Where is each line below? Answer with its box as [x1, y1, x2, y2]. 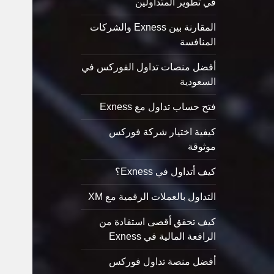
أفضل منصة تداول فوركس [108, 256, 216, 267]
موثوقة [187, 141, 216, 152]
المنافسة [179, 37, 216, 48]
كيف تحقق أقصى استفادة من [98, 217, 216, 228]
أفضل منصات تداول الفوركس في [81, 62, 216, 73]
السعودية [179, 76, 216, 87]
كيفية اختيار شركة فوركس [108, 127, 216, 138]
